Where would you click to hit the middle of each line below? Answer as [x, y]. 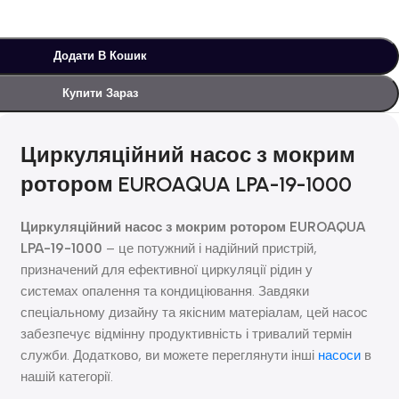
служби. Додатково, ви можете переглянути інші [170, 355]
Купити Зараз [100, 93]
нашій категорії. [67, 376]
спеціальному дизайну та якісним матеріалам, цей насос [195, 312]
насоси [340, 355]
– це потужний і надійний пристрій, [210, 248]
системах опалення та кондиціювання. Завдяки [165, 291]
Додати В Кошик [100, 55]
